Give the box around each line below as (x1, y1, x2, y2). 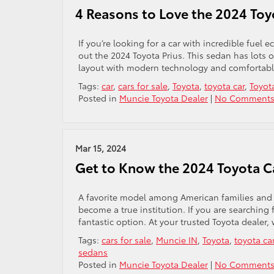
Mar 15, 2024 (75, 142, 126, 154)
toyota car (204, 80, 245, 92)
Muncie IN (156, 234, 198, 246)
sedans (78, 246, 108, 258)
